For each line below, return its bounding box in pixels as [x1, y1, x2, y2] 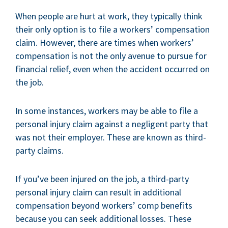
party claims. [15, 145, 64, 156]
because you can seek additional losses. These [15, 213, 191, 224]
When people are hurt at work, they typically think [15, 10, 203, 22]
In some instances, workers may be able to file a [15, 105, 198, 117]
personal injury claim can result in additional [15, 186, 181, 198]
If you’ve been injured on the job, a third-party [15, 173, 189, 185]
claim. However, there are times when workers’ [15, 37, 194, 48]
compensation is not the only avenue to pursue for [15, 50, 207, 62]
